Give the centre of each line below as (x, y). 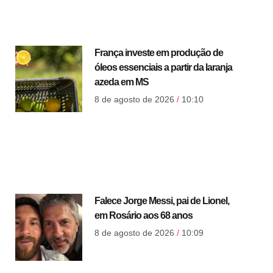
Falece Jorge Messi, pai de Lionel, (161, 201)
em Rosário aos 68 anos (143, 216)
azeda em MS (121, 82)
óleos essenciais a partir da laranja (163, 67)
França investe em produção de (158, 53)
